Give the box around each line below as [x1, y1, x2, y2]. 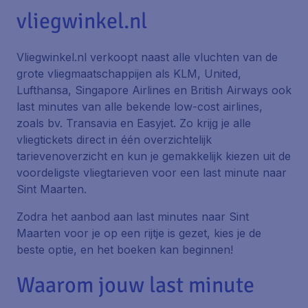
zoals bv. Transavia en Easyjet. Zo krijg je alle [16, 116, 251, 130]
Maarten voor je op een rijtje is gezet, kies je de [16, 226, 261, 240]
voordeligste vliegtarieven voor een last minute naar [16, 166, 287, 179]
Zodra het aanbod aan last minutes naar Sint [16, 210, 249, 223]
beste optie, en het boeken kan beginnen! [16, 243, 233, 256]
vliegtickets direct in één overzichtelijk [16, 133, 212, 146]
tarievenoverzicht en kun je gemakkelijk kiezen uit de [16, 149, 291, 163]
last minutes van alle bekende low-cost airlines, [16, 100, 263, 113]
